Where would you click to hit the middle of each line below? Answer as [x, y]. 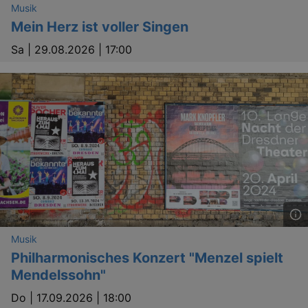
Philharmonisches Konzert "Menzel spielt [147, 258]
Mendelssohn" [58, 275]
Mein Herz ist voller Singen [100, 27]
